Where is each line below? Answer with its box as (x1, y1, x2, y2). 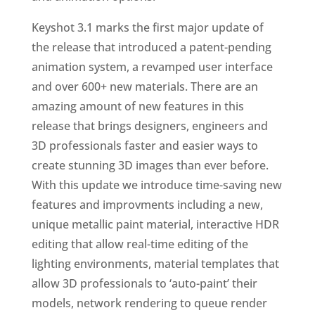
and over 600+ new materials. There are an (31, 79, 258, 94)
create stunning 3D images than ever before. (31, 157, 269, 173)
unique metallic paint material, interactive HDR (31, 217, 279, 232)
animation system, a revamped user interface (31, 59, 273, 75)
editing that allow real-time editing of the (31, 236, 248, 252)
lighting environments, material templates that (31, 256, 279, 271)
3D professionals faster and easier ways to (31, 138, 258, 153)
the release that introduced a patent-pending (31, 39, 271, 55)
